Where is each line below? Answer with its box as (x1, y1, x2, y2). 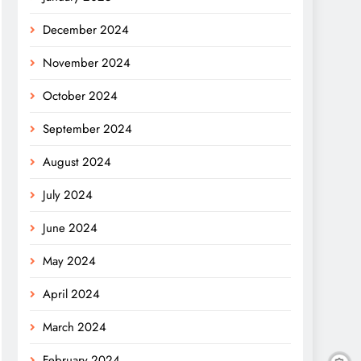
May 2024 (43, 252, 96, 271)
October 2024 (43, 87, 118, 106)
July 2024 (43, 186, 93, 205)
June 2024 (43, 219, 98, 238)
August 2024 (43, 153, 111, 172)
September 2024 (43, 120, 132, 139)
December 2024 (43, 21, 129, 39)
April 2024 (43, 285, 100, 304)
